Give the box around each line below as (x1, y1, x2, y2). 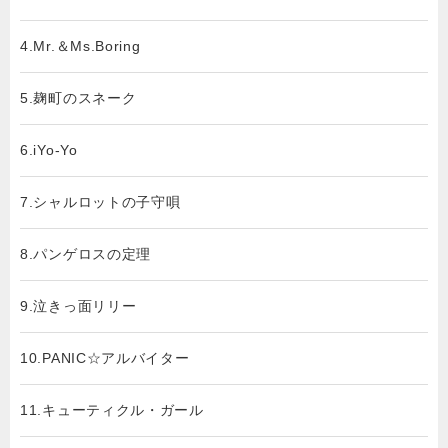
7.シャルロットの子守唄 (20, 194, 181, 210)
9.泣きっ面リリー (20, 298, 137, 314)
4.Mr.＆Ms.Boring (20, 38, 141, 54)
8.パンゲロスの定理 (20, 246, 151, 262)
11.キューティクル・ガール (20, 402, 204, 418)
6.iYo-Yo (20, 142, 78, 158)
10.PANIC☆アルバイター (20, 350, 190, 366)
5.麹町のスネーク (20, 90, 137, 106)
